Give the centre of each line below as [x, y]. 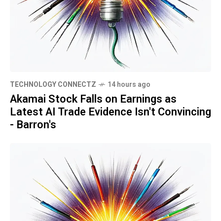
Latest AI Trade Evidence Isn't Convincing [110, 112]
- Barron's [33, 125]
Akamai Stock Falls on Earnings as [93, 99]
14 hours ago [129, 84]
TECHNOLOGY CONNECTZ [53, 84]
